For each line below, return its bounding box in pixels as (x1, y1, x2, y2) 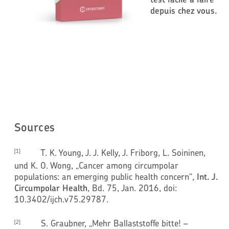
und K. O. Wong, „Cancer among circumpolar (14, 159, 178, 171)
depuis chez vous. (150, 5, 217, 16)
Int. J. (196, 171, 218, 182)
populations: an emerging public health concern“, (14, 171, 194, 182)
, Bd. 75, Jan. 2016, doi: (87, 182, 177, 193)
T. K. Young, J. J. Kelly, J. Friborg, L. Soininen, (20, 147, 205, 158)
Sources (14, 120, 55, 134)
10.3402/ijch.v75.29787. (14, 193, 108, 204)
